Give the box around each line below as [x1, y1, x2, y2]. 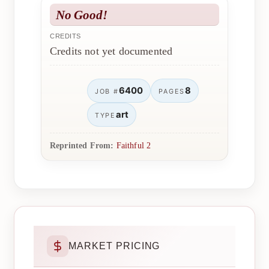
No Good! [56, 7, 107, 22]
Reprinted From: [50, 141, 114, 150]
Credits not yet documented [50, 44, 173, 57]
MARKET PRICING [68, 240, 160, 251]
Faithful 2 [116, 141, 151, 150]
